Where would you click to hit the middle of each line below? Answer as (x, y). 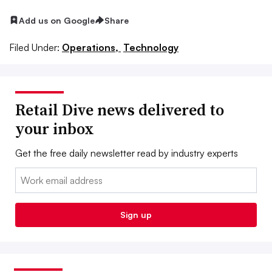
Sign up (136, 215)
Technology (151, 48)
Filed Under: (34, 48)
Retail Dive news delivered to (120, 110)
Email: (28, 175)
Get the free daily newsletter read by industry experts (127, 153)
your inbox (55, 129)
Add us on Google (57, 20)
